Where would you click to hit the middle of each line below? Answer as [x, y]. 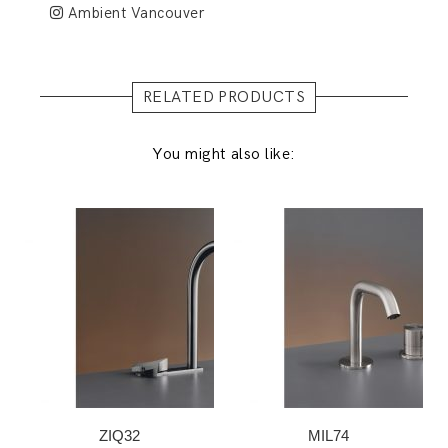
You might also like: [224, 155]
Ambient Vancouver [134, 13]
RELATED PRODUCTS [224, 98]
